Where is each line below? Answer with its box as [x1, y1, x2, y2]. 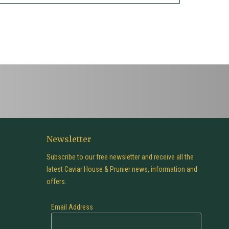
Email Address [51, 202, 94, 211]
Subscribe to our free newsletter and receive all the [47, 152, 194, 161]
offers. [47, 177, 66, 186]
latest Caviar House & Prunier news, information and [47, 165, 197, 173]
